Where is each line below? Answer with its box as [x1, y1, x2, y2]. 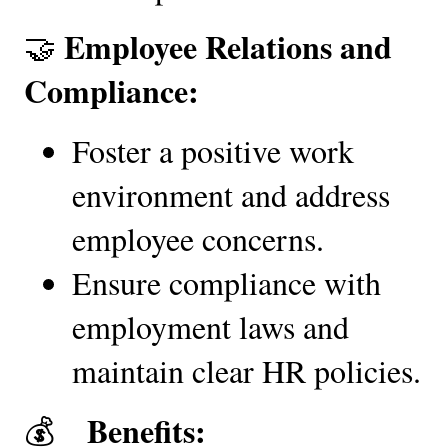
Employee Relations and [64, 22, 392, 70]
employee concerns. [72, 216, 324, 260]
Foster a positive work [72, 128, 354, 172]
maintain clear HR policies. [72, 348, 421, 392]
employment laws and [72, 304, 349, 348]
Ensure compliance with [72, 260, 381, 304]
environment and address [72, 172, 390, 216]
